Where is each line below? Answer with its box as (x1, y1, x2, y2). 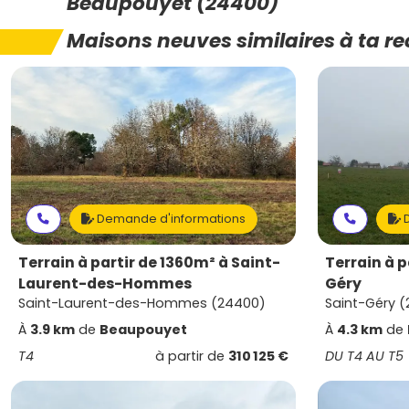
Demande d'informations (94, 211, 246, 226)
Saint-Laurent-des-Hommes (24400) (18, 294, 266, 312)
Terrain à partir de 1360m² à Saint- (18, 252, 280, 273)
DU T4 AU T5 (325, 347, 404, 365)
